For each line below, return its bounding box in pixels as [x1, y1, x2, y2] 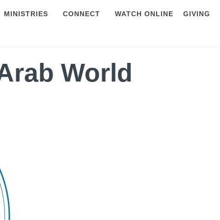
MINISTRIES [4, 10, 48, 18]
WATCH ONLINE [115, 10, 173, 18]
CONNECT [63, 10, 100, 18]
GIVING [183, 10, 210, 18]
